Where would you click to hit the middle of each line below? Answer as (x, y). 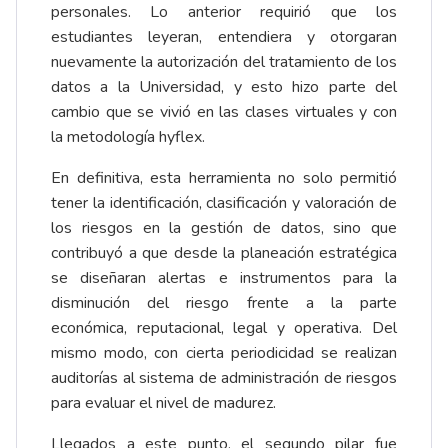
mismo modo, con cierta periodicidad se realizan (224, 353)
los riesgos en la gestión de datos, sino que (224, 228)
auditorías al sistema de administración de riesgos (224, 378)
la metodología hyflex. (128, 137)
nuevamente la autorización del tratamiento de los (224, 62)
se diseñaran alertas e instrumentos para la (224, 278)
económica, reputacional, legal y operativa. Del (224, 328)
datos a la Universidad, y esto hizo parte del (224, 87)
